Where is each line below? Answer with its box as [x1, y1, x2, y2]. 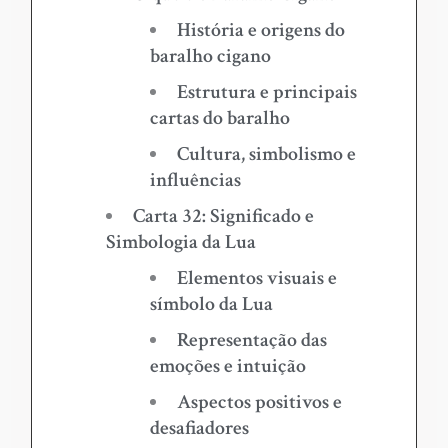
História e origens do [176, 17, 345, 44]
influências [149, 167, 241, 194]
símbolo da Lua [149, 291, 273, 318]
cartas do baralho [149, 105, 290, 132]
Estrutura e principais [176, 79, 357, 106]
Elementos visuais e [176, 265, 337, 292]
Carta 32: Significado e [132, 203, 314, 230]
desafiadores [149, 415, 249, 442]
